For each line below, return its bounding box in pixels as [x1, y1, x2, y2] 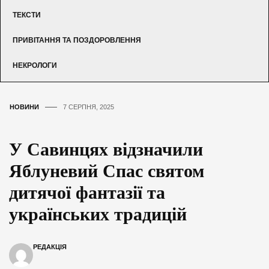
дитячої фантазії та [9, 182, 165, 202]
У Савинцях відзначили [9, 139, 203, 159]
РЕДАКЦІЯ [33, 243, 67, 250]
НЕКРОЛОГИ [13, 61, 57, 70]
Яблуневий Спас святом [9, 160, 204, 181]
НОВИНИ [10, 103, 39, 110]
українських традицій [9, 204, 187, 224]
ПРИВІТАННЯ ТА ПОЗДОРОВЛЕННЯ [13, 35, 141, 44]
